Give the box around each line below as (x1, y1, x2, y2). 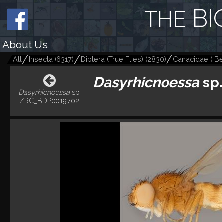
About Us (2, 38, 48, 51)
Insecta (29, 55, 55, 63)
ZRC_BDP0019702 (19, 96, 80, 105)
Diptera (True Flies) (81, 55, 143, 63)
